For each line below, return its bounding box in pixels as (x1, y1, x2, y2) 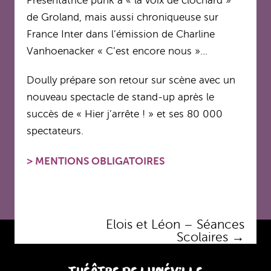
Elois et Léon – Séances (106, 217, 244, 232)
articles (27, 230, 68, 246)
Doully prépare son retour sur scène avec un (27, 74, 235, 87)
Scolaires (177, 230, 232, 245)
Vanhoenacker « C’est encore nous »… (27, 45, 207, 57)
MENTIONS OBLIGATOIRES (33, 155, 165, 168)
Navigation (27, 205, 88, 220)
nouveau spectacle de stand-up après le (27, 91, 214, 103)
